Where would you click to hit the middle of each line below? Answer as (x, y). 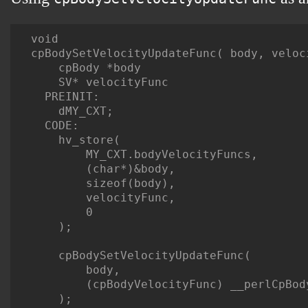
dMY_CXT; (72, 111)
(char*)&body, (103, 169)
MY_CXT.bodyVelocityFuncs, (144, 155)
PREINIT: (65, 97)
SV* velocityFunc (100, 82)
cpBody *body (86, 68)
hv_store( (76, 140)
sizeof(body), (103, 184)
